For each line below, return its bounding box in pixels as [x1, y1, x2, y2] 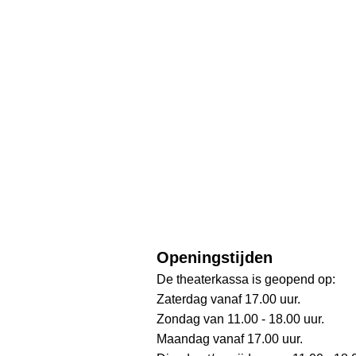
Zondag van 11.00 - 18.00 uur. [157, 311, 324, 326]
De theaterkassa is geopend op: [157, 272, 335, 286]
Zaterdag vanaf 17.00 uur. [157, 292, 300, 306]
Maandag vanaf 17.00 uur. [157, 331, 303, 346]
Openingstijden [157, 248, 273, 266]
